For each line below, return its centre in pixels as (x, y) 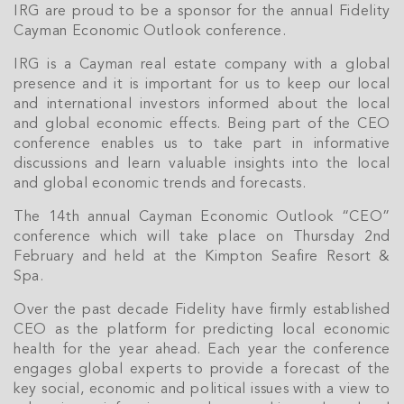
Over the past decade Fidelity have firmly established (202, 310)
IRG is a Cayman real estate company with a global (202, 65)
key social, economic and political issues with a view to (202, 390)
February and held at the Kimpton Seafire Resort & (202, 257)
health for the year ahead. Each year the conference (202, 350)
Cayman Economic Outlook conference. (150, 32)
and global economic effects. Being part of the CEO (202, 124)
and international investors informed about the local (202, 105)
